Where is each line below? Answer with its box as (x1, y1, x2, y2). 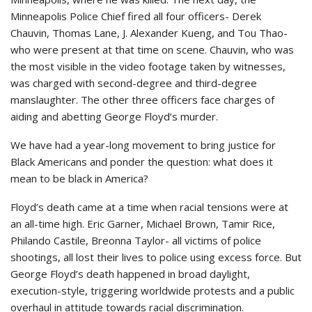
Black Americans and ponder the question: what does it (10, 155, 273, 169)
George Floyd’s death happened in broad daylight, (10, 267, 250, 281)
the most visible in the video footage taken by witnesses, (10, 59, 286, 74)
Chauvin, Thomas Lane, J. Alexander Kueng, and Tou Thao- (10, 26, 288, 40)
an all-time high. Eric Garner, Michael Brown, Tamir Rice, (10, 217, 275, 231)
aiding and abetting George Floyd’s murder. (10, 109, 218, 124)
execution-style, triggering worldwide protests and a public (10, 283, 295, 298)
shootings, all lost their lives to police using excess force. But (10, 250, 302, 265)
